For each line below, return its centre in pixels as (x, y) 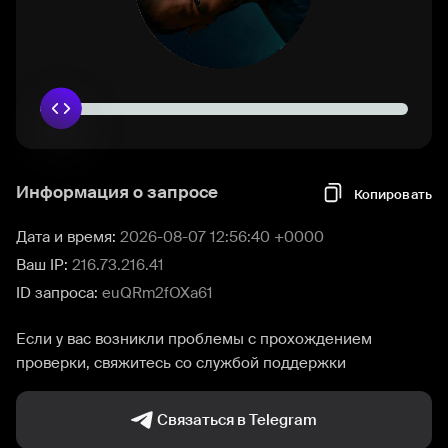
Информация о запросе (117, 192)
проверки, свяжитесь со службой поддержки (181, 363)
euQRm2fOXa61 (157, 293)
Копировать (392, 194)
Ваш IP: (44, 265)
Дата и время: (68, 237)
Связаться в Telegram (237, 420)
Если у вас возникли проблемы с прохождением (194, 339)
